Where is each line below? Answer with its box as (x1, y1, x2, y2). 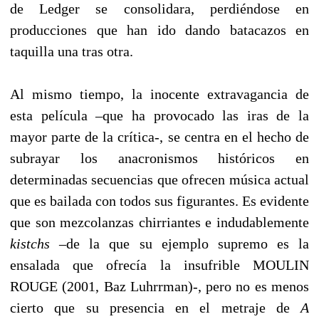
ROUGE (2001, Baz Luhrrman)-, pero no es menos (10, 278, 309, 294)
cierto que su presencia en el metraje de (10, 299, 300, 315)
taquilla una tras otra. (10, 43, 133, 59)
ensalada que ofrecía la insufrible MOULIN (10, 256, 309, 273)
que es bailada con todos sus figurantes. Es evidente (10, 192, 309, 209)
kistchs (10, 235, 50, 251)
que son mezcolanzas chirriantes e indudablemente (10, 214, 309, 230)
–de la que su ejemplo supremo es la (50, 235, 309, 251)
